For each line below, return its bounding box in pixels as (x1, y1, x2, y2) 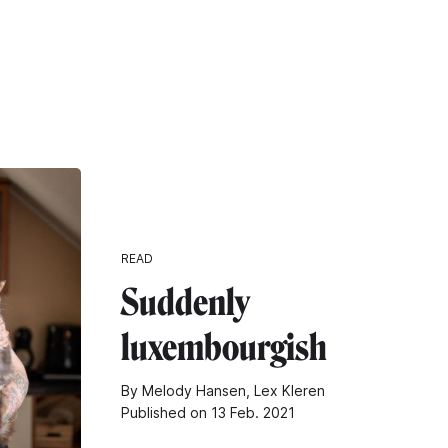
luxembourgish (121, 325, 327, 369)
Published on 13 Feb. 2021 (121, 403, 295, 421)
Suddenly (121, 280, 249, 324)
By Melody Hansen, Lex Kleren (121, 381, 325, 399)
